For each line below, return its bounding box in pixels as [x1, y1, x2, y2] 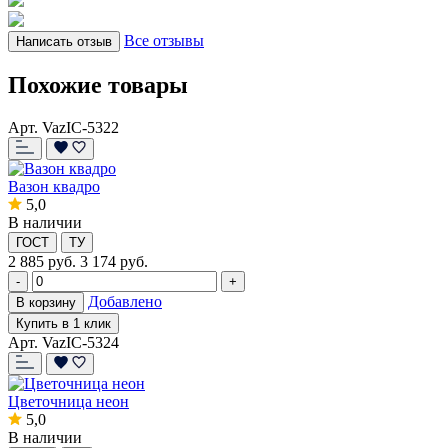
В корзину [16, 294, 76, 310]
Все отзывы [124, 31, 204, 49]
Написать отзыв [16, 33, 112, 49]
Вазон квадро [8, 177, 100, 195]
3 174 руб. [80, 252, 148, 270]
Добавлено [88, 292, 162, 310]
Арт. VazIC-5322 [8, 118, 119, 136]
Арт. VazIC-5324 [8, 333, 119, 351]
